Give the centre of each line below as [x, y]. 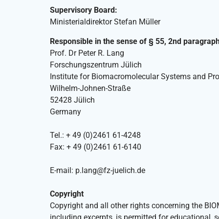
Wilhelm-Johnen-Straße [90, 88]
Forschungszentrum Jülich [96, 65]
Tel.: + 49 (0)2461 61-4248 [95, 135]
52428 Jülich [72, 100]
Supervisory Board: [84, 10]
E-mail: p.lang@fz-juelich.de [98, 171]
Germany [66, 112]
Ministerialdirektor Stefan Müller [105, 22]
